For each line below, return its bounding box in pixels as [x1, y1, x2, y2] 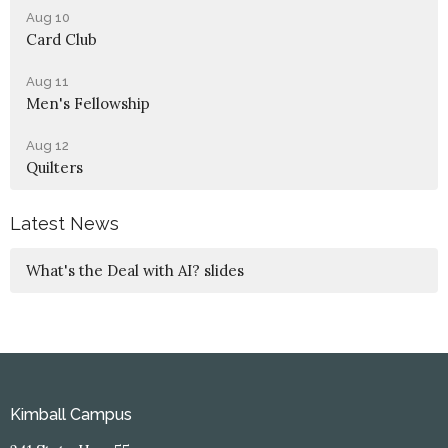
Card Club [26, 29, 97, 49]
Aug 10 [26, 9, 70, 25]
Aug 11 [26, 73, 69, 89]
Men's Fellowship [26, 93, 150, 113]
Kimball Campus [10, 405, 132, 425]
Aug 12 [26, 137, 69, 153]
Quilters [26, 157, 83, 177]
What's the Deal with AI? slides [26, 261, 244, 281]
